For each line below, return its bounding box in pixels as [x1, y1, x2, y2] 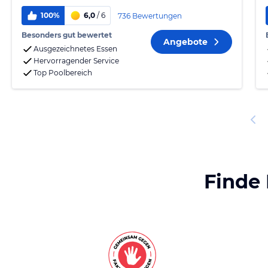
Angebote [163, 36, 208, 47]
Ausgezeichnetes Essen [33, 44, 117, 53]
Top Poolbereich [33, 68, 92, 77]
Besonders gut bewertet [22, 31, 112, 39]
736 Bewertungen [118, 11, 182, 20]
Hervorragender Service [33, 56, 119, 65]
